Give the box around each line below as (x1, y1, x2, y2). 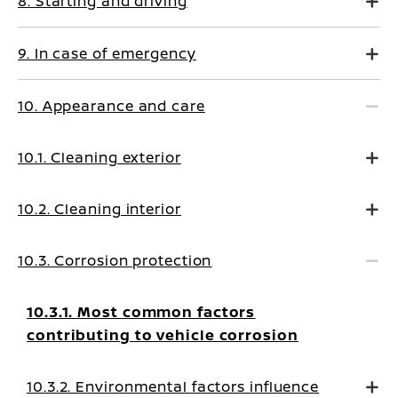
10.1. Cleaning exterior (18, 147, 181, 167)
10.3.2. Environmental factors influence (27, 377, 320, 396)
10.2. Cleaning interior (18, 199, 181, 219)
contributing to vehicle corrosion (27, 325, 298, 345)
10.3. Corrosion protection (18, 251, 212, 270)
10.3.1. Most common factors (27, 302, 256, 322)
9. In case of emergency (18, 44, 196, 63)
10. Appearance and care (18, 96, 205, 115)
